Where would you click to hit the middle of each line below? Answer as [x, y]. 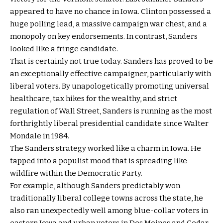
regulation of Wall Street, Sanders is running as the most [111, 111]
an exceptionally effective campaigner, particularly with [111, 74]
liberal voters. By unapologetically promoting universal [110, 86]
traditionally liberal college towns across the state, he [107, 198]
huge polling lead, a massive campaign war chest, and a [109, 24]
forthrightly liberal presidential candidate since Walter [109, 124]
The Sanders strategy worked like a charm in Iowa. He [106, 149]
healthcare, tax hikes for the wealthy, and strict [94, 99]
